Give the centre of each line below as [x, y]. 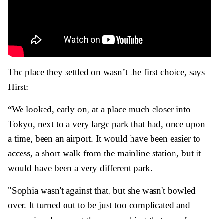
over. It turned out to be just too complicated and [99, 205]
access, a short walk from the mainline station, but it [104, 153]
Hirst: [18, 87]
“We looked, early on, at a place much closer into [99, 109]
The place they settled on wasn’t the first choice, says [106, 72]
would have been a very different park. [80, 168]
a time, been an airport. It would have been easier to [104, 139]
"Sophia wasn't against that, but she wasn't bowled [102, 191]
